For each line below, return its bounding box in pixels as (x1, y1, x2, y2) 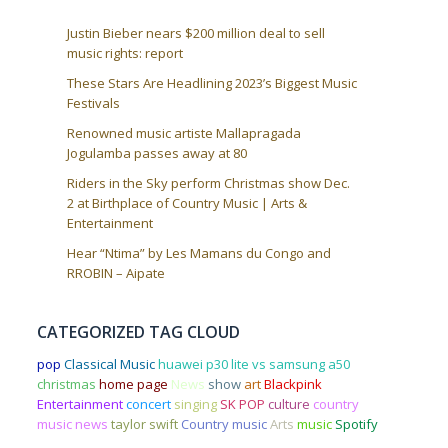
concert (125, 394, 171, 413)
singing (173, 394, 217, 413)
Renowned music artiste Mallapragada (66, 123, 301, 142)
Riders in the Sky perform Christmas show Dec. (66, 173, 350, 192)
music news (36, 414, 108, 433)
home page (98, 374, 168, 393)
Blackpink (263, 374, 322, 393)
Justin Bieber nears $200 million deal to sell (66, 23, 325, 42)
